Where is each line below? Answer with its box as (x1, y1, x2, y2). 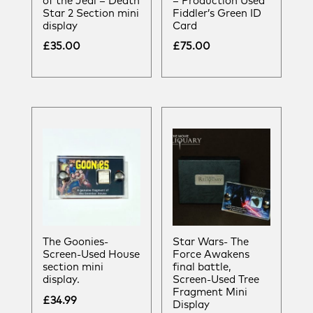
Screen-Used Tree (173, 275, 260, 286)
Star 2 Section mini (43, 8, 139, 19)
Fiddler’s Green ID (173, 8, 262, 19)
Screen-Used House (43, 249, 140, 261)
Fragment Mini (173, 287, 248, 298)
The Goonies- (43, 237, 108, 248)
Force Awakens (173, 249, 250, 261)
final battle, (173, 262, 232, 273)
